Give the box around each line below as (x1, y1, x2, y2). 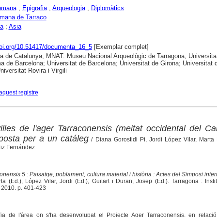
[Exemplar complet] (92, 43, 149, 50)
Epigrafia (22, 4, 47, 12)
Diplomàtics (91, 4, 124, 12)
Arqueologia (52, 4, 85, 12)
